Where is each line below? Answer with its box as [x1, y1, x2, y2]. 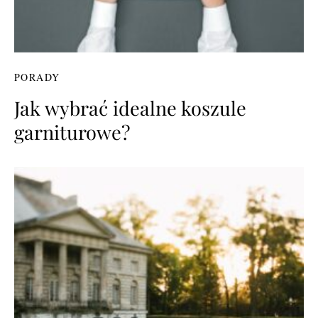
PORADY [14, 70, 60, 84]
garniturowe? [14, 119, 130, 145]
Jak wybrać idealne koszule [14, 94, 246, 121]
